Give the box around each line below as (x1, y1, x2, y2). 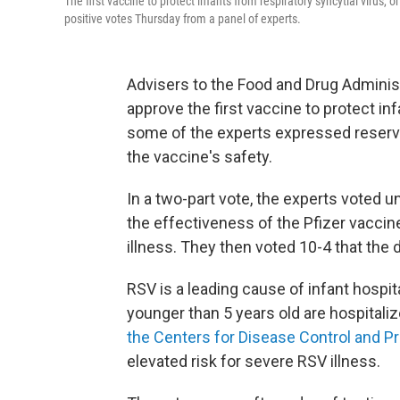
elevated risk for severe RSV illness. (127, 352, 380, 371)
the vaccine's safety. (127, 147, 272, 166)
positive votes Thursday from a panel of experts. (64, 12, 301, 26)
